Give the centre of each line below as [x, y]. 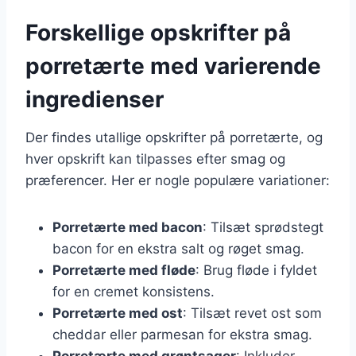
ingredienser [95, 99]
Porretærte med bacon [128, 227]
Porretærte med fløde [124, 270]
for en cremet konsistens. [133, 291]
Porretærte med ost [118, 313]
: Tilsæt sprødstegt [263, 227]
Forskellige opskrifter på [158, 32]
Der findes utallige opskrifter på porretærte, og [174, 137]
